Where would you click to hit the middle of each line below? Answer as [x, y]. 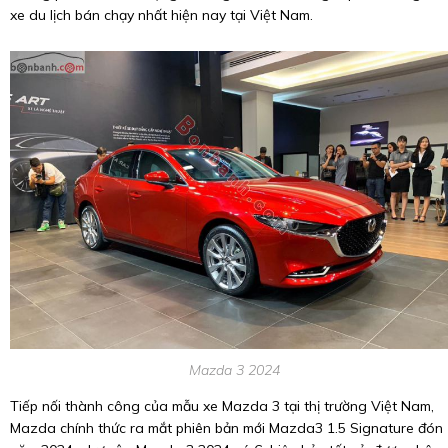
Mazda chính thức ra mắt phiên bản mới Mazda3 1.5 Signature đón [226, 428]
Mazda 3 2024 [234, 370]
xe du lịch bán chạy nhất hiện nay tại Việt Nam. [161, 15]
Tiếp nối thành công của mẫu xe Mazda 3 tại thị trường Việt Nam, [222, 406]
